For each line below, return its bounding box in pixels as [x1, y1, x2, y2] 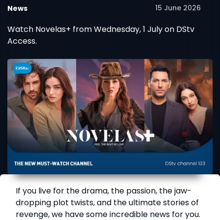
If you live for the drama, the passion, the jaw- [16, 185, 192, 197]
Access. [7, 35, 37, 47]
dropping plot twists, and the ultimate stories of [16, 197, 199, 209]
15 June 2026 [155, 3, 201, 13]
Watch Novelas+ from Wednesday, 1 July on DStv [7, 24, 194, 35]
